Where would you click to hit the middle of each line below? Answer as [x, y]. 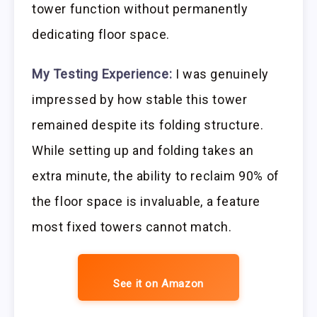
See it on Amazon [158, 284]
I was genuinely [220, 74]
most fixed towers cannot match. [132, 227]
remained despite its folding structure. [148, 125]
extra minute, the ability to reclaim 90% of [156, 176]
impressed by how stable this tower [140, 100]
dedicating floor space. [101, 34]
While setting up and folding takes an [143, 151]
